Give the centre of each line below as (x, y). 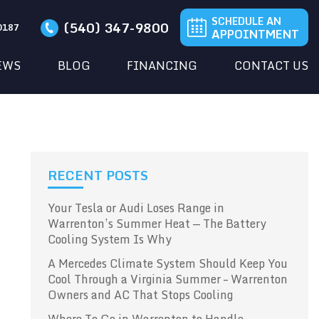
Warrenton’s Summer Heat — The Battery (157, 224)
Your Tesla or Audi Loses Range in (136, 208)
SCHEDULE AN (246, 21)
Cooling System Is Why (110, 239)
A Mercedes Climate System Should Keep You (168, 263)
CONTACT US (271, 66)
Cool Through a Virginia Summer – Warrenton (168, 279)
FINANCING (162, 66)
